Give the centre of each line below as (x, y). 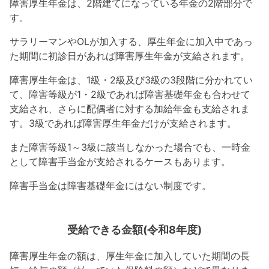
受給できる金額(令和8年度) (134, 230)
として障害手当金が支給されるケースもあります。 (120, 162)
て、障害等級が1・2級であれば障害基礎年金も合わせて (130, 95)
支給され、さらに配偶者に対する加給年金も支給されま (130, 109)
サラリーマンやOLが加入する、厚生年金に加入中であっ (131, 42)
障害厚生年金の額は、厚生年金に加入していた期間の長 (130, 256)
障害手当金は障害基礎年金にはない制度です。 (110, 186)
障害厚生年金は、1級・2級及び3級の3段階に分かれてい (131, 80)
